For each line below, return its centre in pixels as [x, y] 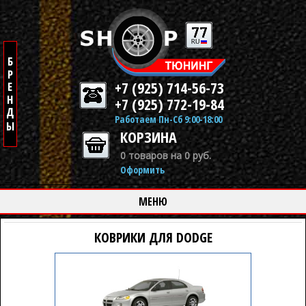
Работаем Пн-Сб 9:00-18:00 [168, 119]
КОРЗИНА [149, 137]
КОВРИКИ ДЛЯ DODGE [153, 237]
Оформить [142, 170]
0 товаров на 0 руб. [166, 155]
